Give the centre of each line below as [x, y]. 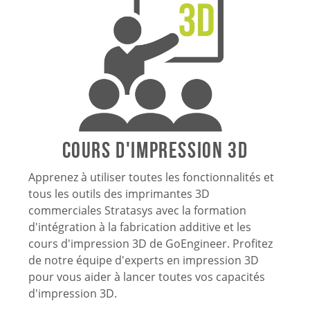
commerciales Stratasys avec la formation [137, 210]
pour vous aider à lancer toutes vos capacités [146, 276]
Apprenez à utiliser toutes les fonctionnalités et [151, 177]
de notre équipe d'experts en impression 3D [143, 260]
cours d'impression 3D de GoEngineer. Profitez [150, 243]
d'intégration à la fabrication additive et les [139, 227]
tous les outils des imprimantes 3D [119, 193]
